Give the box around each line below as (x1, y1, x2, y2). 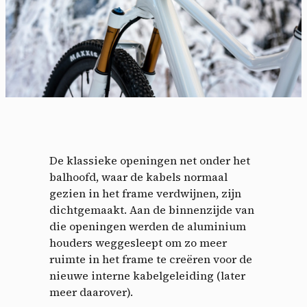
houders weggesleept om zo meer (49, 234, 227, 250)
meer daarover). (49, 284, 133, 299)
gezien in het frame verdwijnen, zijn (49, 185, 241, 201)
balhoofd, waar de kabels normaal (49, 169, 228, 184)
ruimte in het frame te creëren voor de (49, 251, 252, 267)
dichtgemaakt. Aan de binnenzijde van (49, 201, 254, 217)
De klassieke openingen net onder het (49, 152, 250, 168)
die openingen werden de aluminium (49, 218, 246, 234)
